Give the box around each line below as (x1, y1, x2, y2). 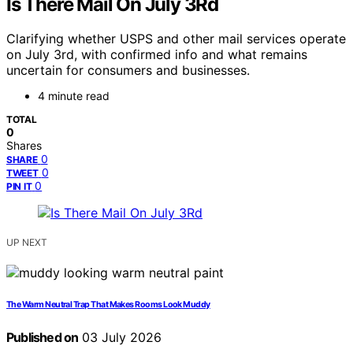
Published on (6, 329, 79, 346)
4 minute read (38, 89, 110, 103)
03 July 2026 (78, 329, 162, 346)
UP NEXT (6, 236, 47, 249)
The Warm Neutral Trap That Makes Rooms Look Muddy (6, 299, 210, 310)
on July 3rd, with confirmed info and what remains (6, 46, 307, 63)
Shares (6, 139, 42, 153)
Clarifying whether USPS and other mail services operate (6, 31, 346, 47)
